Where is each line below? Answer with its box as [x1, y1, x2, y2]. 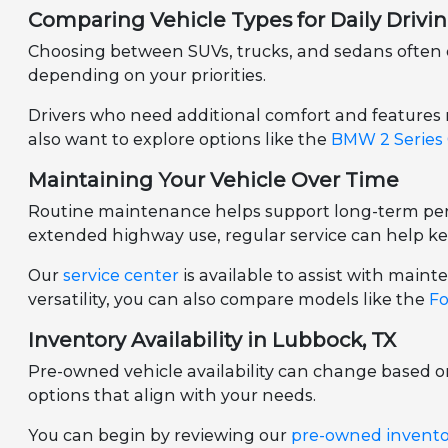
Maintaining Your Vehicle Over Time [28, 168, 400, 193]
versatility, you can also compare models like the [28, 290, 430, 310]
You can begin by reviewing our [28, 426, 292, 446]
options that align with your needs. [28, 386, 317, 406]
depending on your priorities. [28, 66, 267, 86]
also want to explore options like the [28, 130, 332, 150]
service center [63, 266, 180, 286]
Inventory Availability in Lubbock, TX [28, 328, 397, 353]
